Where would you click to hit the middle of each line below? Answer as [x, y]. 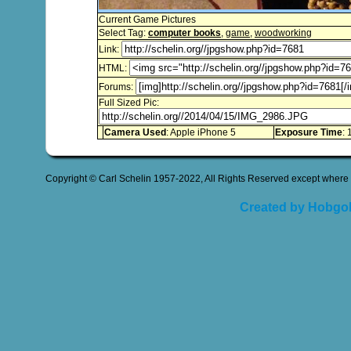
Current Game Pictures [147, 20]
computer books [185, 33]
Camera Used [135, 132]
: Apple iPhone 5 [201, 132]
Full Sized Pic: [129, 103]
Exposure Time [309, 132]
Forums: [117, 87]
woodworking [283, 33]
